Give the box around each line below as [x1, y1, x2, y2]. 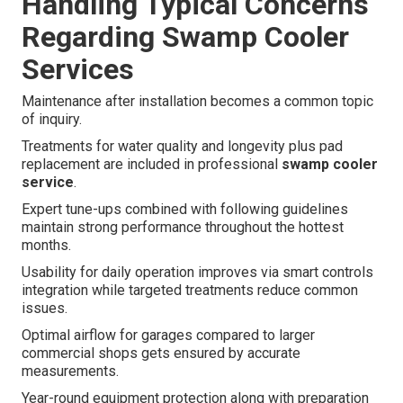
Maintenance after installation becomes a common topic [22, 93, 373, 111]
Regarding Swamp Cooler [22, 20, 349, 55]
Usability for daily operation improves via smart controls [22, 264, 373, 282]
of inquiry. [22, 111, 82, 129]
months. [22, 237, 71, 255]
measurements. [22, 363, 119, 381]
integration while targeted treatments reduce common [22, 282, 358, 300]
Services [22, 52, 134, 87]
